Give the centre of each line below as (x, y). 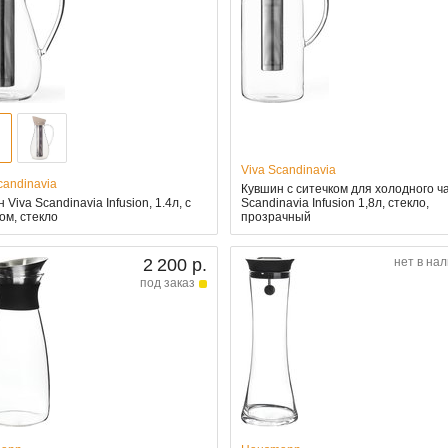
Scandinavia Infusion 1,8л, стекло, (334, 203)
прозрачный (275, 217)
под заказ (168, 283)
